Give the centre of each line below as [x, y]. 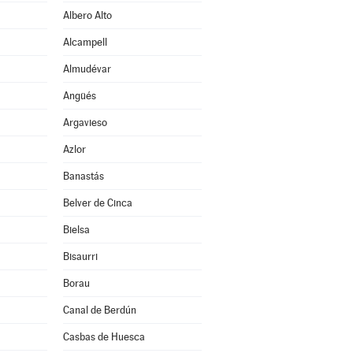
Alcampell [85, 42]
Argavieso [85, 123]
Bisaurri [80, 256]
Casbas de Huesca [104, 337]
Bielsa [76, 230]
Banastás [83, 176]
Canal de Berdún [99, 310]
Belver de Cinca [97, 203]
